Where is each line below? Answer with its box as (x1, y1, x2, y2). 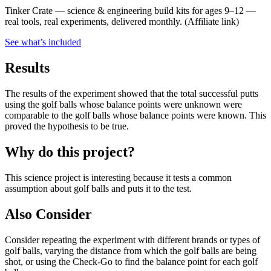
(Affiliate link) (184, 16, 239, 27)
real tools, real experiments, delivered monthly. (5, 16, 182, 27)
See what (5, 37, 40, 48)
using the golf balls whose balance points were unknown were (5, 99, 242, 110)
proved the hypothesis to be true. (5, 121, 129, 132)
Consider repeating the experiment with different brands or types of (5, 234, 260, 245)
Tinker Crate (5, 5, 53, 16)
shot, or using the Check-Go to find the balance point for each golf (5, 256, 258, 267)
